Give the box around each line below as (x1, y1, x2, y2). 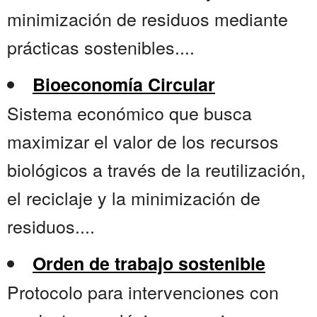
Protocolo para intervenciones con (7, 279, 279, 305)
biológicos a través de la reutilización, (7, 156, 306, 183)
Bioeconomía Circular (33, 71, 215, 98)
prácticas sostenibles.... (7, 34, 195, 60)
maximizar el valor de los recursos (7, 128, 279, 154)
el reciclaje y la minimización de (7, 185, 260, 211)
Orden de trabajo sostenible (33, 250, 265, 277)
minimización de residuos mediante (7, 6, 288, 32)
